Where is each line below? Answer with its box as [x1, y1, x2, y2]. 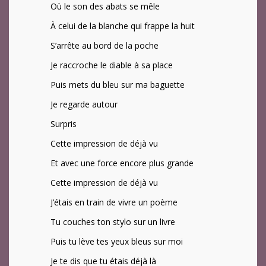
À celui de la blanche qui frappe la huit [50, 20, 195, 32]
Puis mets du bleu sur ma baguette [50, 79, 185, 91]
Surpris [50, 118, 77, 130]
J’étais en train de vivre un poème [50, 197, 178, 208]
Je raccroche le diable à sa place [50, 59, 173, 71]
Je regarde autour [50, 99, 118, 110]
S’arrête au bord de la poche [50, 40, 159, 52]
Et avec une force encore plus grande [50, 157, 194, 169]
